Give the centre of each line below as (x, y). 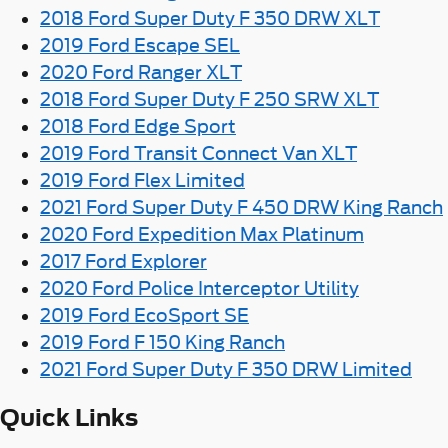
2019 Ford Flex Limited (142, 180)
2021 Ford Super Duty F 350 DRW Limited (226, 369)
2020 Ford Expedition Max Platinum (202, 234)
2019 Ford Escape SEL (140, 45)
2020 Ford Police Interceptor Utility (199, 288)
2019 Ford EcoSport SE (144, 315)
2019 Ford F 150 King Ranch (162, 342)
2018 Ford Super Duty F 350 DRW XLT (210, 18)
